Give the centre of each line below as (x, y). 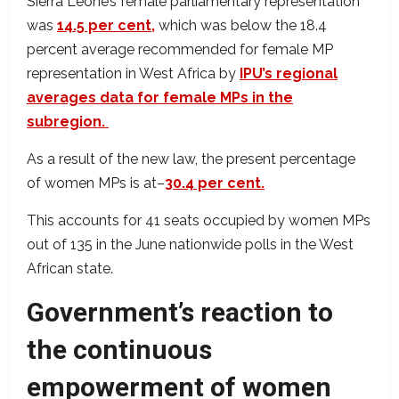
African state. (72, 269)
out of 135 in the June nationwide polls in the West (190, 245)
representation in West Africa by (133, 74)
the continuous (119, 350)
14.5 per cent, (106, 26)
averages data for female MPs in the (160, 98)
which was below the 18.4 (241, 26)
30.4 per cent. (215, 183)
